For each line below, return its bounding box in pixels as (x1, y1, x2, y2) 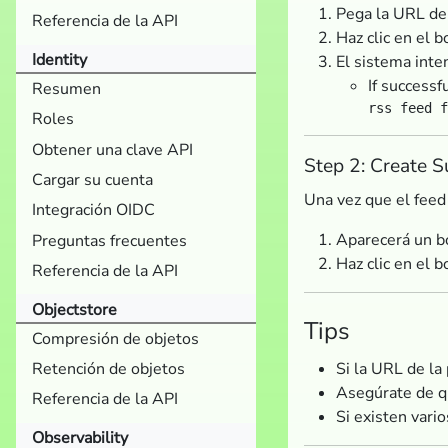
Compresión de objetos (32, 327, 199, 350)
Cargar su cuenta (32, 169, 153, 191)
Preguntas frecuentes (32, 229, 187, 252)
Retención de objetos (32, 358, 185, 381)
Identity (32, 48, 87, 71)
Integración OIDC (32, 199, 155, 222)
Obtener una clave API (32, 138, 193, 161)
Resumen (32, 77, 101, 100)
